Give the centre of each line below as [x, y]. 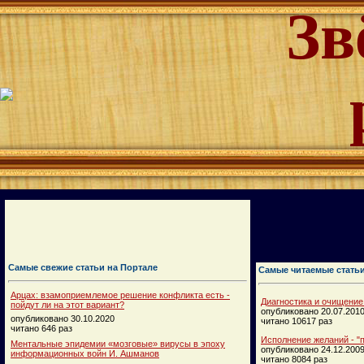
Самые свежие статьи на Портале [83, 267]
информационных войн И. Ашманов [85, 353]
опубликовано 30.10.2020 [63, 318]
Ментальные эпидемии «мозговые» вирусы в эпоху [118, 343]
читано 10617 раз [297, 321]
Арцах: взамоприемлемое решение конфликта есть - [120, 295]
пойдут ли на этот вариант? [67, 304]
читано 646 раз [41, 328]
